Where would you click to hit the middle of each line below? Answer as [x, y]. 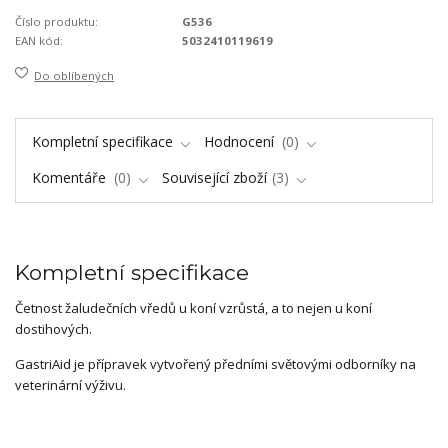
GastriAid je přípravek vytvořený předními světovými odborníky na [215, 364]
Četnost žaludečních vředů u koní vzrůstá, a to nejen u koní [193, 308]
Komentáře [70, 178]
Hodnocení [241, 141]
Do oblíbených [74, 75]
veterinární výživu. [70, 385]
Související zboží [215, 178]
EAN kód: [39, 41]
